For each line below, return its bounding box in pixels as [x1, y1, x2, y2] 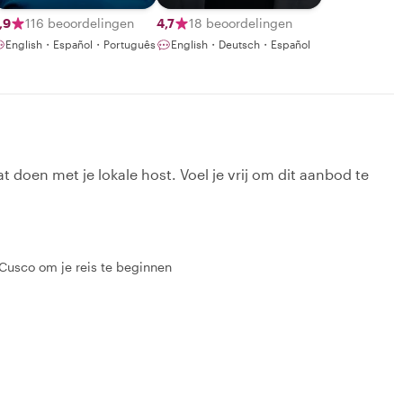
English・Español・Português [5, 37, 156, 50]
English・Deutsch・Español [171, 37, 310, 50]
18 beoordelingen [189, 14, 292, 31]
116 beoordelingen [25, 14, 134, 31]
